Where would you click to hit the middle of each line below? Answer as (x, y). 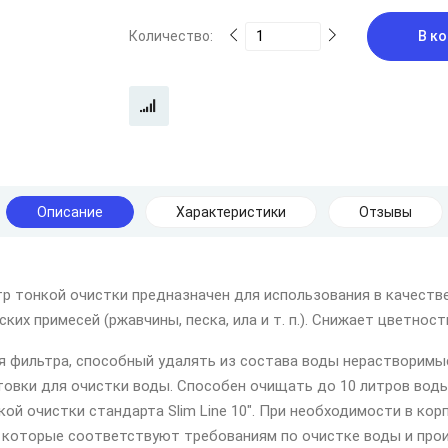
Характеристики (230, 212)
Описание (69, 212)
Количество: (171, 36)
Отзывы (385, 212)
